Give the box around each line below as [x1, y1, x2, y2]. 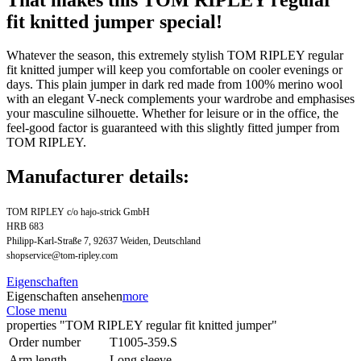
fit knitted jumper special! [6, 10, 222, 32]
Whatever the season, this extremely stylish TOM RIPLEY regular [6, 48, 343, 63]
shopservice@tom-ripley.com [6, 250, 118, 262]
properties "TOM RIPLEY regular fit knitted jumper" [6, 318, 277, 333]
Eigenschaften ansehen [6, 289, 122, 304]
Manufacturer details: [6, 166, 189, 188]
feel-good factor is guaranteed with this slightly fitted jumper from [6, 121, 339, 135]
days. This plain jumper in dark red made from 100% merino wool [6, 77, 342, 92]
